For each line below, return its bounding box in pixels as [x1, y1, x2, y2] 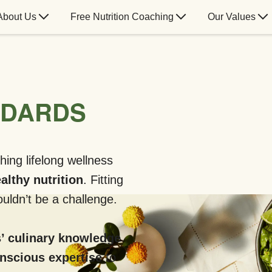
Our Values [207, 12, 256, 22]
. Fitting [83, 173, 123, 186]
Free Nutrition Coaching [70, 12, 174, 22]
